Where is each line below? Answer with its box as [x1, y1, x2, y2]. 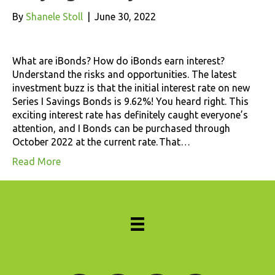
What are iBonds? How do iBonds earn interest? [12, 55, 225, 66]
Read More [12, 155, 61, 167]
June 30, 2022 [95, 10, 156, 22]
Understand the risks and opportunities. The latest [12, 68, 236, 80]
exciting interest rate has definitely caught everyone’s [12, 109, 248, 120]
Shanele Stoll [26, 10, 83, 22]
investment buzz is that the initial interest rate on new [12, 82, 250, 93]
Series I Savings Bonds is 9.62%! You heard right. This [12, 95, 249, 107]
